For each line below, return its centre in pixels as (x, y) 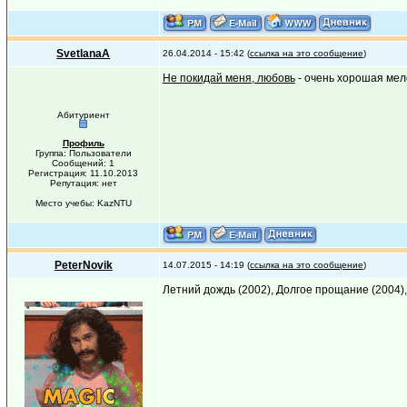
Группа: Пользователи (83, 153)
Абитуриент (83, 115)
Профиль (83, 143)
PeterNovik (83, 265)
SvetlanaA (84, 54)
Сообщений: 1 (84, 163)
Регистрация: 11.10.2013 (84, 173)
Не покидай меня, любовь (228, 78)
